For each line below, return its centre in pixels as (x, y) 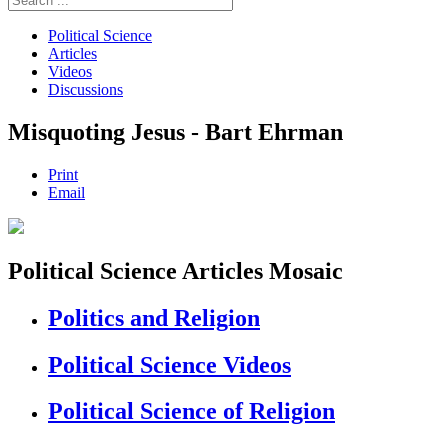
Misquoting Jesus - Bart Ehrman (175, 131)
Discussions (85, 89)
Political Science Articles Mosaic (175, 270)
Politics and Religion (154, 317)
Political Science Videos (169, 364)
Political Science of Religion (191, 411)
